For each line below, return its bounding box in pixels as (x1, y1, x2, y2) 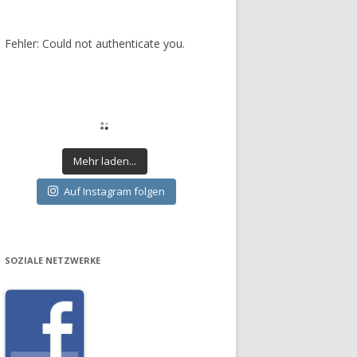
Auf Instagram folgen (64, 184, 165, 199)
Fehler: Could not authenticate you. (5, 36, 185, 52)
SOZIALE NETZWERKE (5, 254, 100, 267)
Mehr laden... (73, 154, 136, 169)
